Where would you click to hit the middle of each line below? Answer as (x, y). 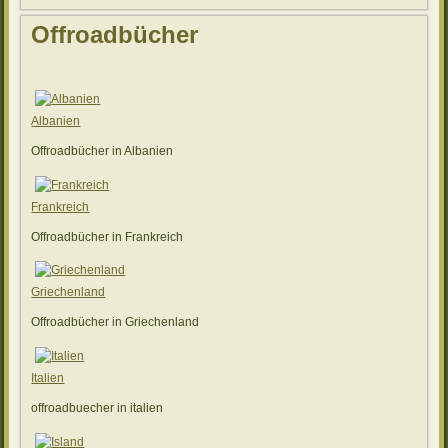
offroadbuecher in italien (97, 407)
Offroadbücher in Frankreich (107, 236)
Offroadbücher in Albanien (102, 150)
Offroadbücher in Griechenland (115, 322)
